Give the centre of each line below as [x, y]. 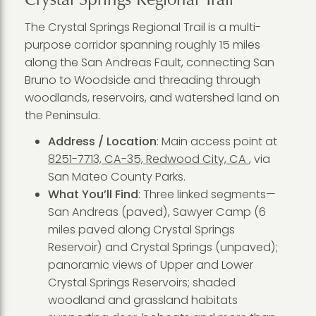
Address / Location [102, 142]
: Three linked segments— [207, 195]
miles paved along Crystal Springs [141, 230]
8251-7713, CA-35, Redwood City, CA [148, 159]
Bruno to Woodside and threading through [142, 80]
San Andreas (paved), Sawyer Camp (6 [157, 212]
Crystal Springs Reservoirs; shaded [141, 283]
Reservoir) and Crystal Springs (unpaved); [163, 248]
